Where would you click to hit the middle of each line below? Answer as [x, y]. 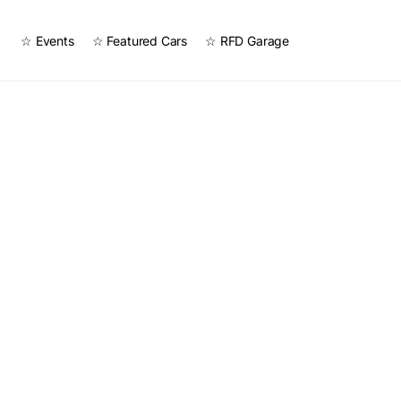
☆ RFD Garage [247, 40]
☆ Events [47, 40]
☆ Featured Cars [140, 40]
